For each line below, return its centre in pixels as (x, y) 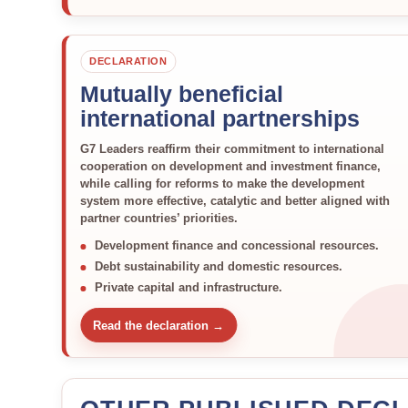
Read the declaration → (159, 325)
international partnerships (220, 118)
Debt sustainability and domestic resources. (219, 266)
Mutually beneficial (182, 94)
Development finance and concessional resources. (237, 245)
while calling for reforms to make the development (223, 184)
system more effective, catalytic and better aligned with (235, 201)
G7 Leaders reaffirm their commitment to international (233, 149)
